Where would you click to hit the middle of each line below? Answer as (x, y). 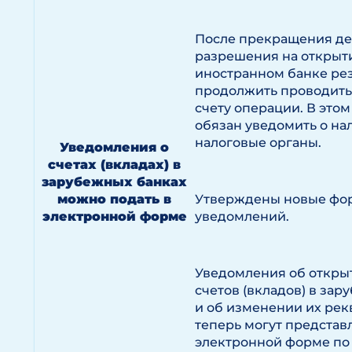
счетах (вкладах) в (114, 165)
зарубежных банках (114, 182)
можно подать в (114, 199)
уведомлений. (242, 216)
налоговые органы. (258, 143)
